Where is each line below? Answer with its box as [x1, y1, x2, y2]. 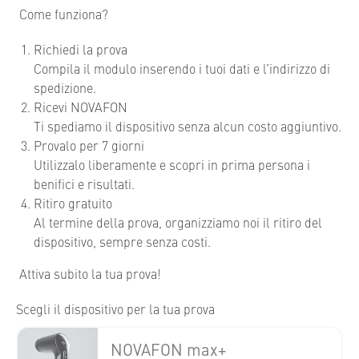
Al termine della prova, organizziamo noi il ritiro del [34, 213, 322, 231]
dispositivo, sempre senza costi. [34, 232, 211, 250]
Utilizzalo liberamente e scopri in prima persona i [34, 155, 310, 173]
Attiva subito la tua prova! [16, 264, 161, 282]
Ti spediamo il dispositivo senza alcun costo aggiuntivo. [34, 117, 341, 135]
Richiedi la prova [34, 40, 127, 58]
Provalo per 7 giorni [34, 136, 144, 154]
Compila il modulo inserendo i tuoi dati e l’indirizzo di [34, 59, 330, 77]
